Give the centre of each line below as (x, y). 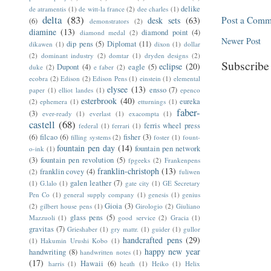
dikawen (41, 44)
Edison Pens (110, 78)
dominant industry (67, 55)
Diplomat (122, 44)
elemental (187, 78)
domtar (119, 55)
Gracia (179, 217)
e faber (104, 67)
